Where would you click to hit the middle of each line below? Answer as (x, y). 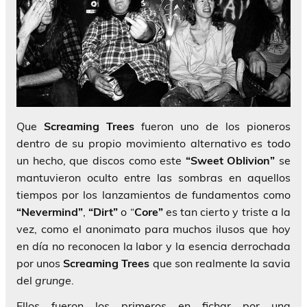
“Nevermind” (50, 212)
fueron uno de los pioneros (212, 126)
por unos (40, 263)
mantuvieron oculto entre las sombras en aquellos (153, 178)
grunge (53, 281)
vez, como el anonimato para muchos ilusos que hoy (153, 229)
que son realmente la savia (220, 263)
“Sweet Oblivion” (230, 161)
